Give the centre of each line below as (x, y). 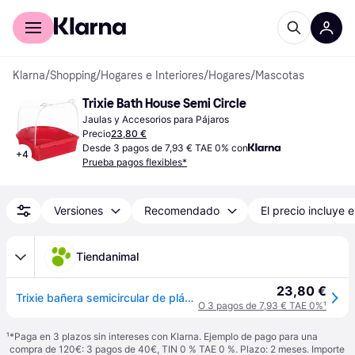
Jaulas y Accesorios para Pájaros (156, 119)
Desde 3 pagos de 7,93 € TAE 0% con (165, 148)
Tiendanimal (107, 256)
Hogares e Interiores (152, 76)
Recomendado (182, 210)
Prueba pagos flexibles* (135, 162)
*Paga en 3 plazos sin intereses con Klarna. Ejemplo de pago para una (164, 336)
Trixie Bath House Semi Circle (164, 103)
